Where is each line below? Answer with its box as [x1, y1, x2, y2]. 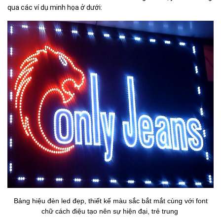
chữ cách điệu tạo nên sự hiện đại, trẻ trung [41, 207, 180, 215]
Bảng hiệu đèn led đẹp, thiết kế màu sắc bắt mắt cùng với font [13, 197, 208, 205]
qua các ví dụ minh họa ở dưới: [7, 3, 102, 11]
